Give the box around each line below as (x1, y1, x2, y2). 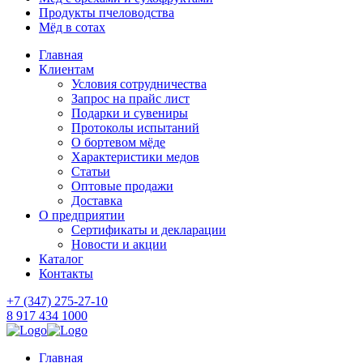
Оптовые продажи (71, 179, 173, 193)
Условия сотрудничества (71, 77, 207, 91)
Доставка (71, 194, 122, 207)
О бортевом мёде (71, 135, 165, 149)
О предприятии (39, 208, 125, 222)
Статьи (71, 164, 110, 178)
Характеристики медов (71, 150, 199, 164)
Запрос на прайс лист (71, 92, 190, 105)
